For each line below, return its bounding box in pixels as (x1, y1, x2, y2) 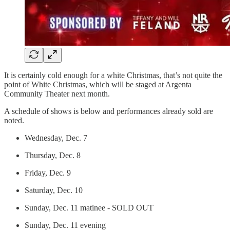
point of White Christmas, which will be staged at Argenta (4, 80, 191, 89)
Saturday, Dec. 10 (25, 185, 83, 195)
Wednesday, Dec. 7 (25, 133, 87, 142)
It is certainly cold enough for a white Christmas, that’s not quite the (4, 70, 222, 80)
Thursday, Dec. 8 (25, 150, 81, 160)
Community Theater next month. (4, 89, 110, 98)
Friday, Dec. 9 (25, 168, 71, 177)
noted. (4, 116, 24, 125)
